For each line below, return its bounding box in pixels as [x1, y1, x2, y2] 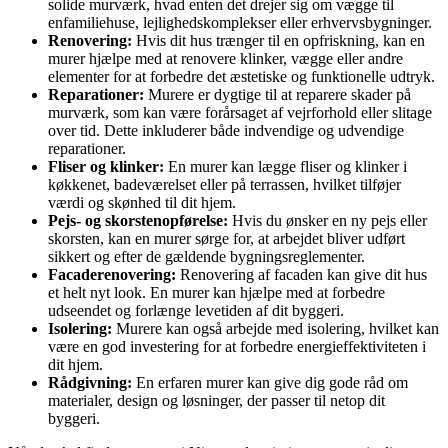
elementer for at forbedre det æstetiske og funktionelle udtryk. [48, 68, 435, 86]
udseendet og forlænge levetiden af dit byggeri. [48, 302, 344, 320]
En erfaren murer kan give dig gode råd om [132, 374, 408, 392]
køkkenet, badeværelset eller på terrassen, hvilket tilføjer [48, 176, 401, 194]
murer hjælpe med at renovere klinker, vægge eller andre [48, 50, 403, 68]
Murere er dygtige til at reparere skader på [144, 86, 411, 104]
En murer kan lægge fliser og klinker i [164, 158, 407, 176]
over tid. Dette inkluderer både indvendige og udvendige [48, 122, 404, 140]
